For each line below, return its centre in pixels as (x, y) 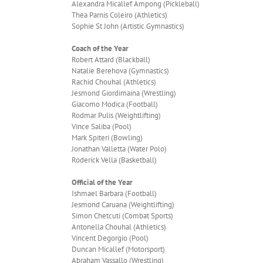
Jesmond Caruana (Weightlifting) (123, 204)
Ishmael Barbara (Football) (114, 193)
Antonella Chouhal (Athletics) (119, 227)
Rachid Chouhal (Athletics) (114, 82)
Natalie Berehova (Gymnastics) (120, 70)
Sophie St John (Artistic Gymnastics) (128, 26)
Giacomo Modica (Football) (115, 104)
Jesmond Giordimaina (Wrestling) (124, 93)
